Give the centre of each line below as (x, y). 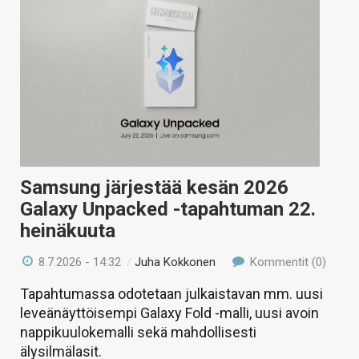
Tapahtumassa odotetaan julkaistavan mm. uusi (171, 293)
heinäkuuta (68, 230)
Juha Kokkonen (175, 262)
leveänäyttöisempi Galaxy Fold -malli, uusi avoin (169, 313)
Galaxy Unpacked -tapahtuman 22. (168, 209)
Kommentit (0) (286, 262)
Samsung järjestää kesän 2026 (154, 187)
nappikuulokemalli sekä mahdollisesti (138, 332)
